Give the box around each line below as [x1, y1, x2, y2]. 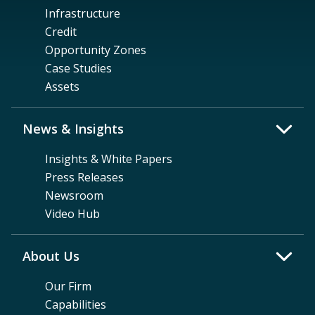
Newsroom [45, 188, 103, 204]
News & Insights [22, 120, 124, 138]
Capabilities [45, 297, 106, 313]
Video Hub [45, 206, 100, 222]
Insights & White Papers [45, 151, 172, 167]
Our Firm [45, 278, 91, 295]
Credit [45, 24, 77, 40]
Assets [45, 79, 79, 95]
